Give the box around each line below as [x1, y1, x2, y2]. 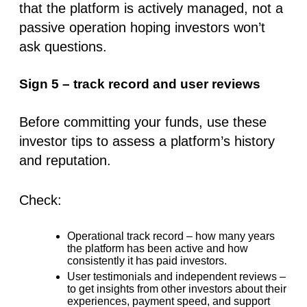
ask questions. [19, 38, 107, 54]
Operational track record [67, 230, 184, 242]
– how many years [184, 230, 275, 242]
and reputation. [19, 152, 111, 168]
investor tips [19, 133, 93, 149]
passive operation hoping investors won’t [19, 19, 265, 35]
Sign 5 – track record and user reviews [19, 76, 260, 91]
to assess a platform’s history [93, 133, 275, 149]
